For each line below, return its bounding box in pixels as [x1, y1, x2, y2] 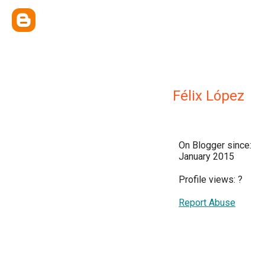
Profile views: [179, 174, 238, 185]
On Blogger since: [179, 140, 251, 151]
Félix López [173, 88, 244, 104]
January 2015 [179, 151, 234, 162]
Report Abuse [179, 197, 235, 208]
